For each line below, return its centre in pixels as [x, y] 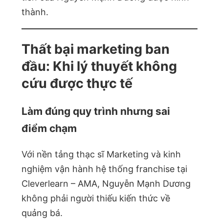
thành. [35, 12]
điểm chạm [49, 129]
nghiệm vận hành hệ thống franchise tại [104, 169]
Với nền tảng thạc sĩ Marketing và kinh [101, 154]
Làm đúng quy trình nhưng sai [96, 111]
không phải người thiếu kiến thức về [96, 198]
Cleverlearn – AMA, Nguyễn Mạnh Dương [106, 184]
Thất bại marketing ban [96, 49]
